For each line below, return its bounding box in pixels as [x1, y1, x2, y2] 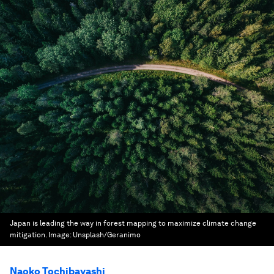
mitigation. [10, 231, 46, 239]
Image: [48, 231, 73, 239]
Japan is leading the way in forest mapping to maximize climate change [10, 219, 256, 228]
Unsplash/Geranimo [73, 231, 141, 239]
